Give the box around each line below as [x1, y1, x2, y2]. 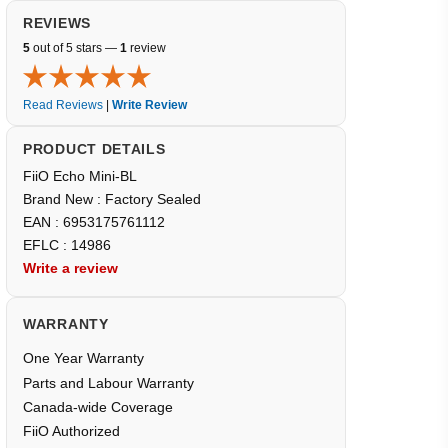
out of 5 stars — [30, 41, 120, 54]
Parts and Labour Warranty [23, 375, 194, 391]
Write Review [112, 98, 187, 111]
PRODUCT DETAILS [23, 141, 166, 157]
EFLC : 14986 [23, 237, 111, 253]
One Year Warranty [23, 350, 144, 366]
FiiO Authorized [23, 423, 120, 439]
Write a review [23, 260, 118, 276]
